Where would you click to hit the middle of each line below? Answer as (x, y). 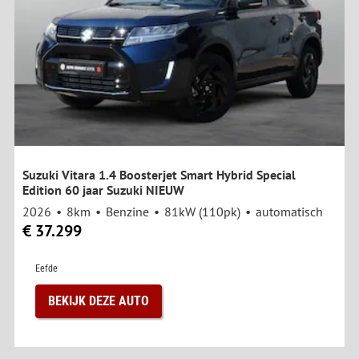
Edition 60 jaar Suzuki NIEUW (103, 190)
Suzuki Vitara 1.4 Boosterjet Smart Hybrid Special (159, 175)
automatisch (289, 212)
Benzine (127, 212)
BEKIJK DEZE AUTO (99, 301)
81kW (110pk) (202, 212)
